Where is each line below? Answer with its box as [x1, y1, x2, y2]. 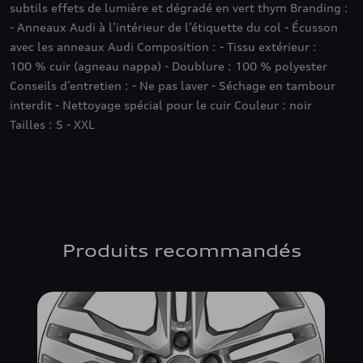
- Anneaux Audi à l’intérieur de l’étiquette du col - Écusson [10, 20, 338, 34]
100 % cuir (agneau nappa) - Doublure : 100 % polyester [10, 59, 327, 73]
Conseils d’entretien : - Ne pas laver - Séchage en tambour [10, 79, 335, 92]
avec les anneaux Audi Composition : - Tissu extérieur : [10, 40, 317, 53]
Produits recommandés [62, 240, 301, 261]
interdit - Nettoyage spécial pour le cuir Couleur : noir [10, 98, 312, 112]
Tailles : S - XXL [10, 117, 95, 131]
